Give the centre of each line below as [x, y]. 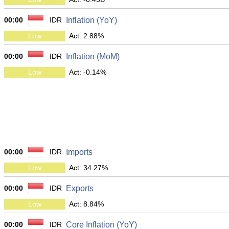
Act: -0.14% [88, 72]
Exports [80, 188]
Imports [79, 152]
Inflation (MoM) [93, 56]
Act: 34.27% [88, 168]
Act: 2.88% [86, 36]
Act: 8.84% [86, 204]
